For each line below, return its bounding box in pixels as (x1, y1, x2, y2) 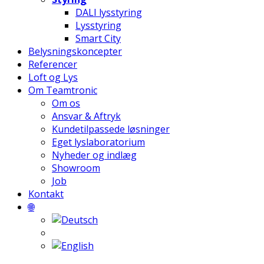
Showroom (52, 161, 100, 174)
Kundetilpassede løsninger (52, 123, 170, 136)
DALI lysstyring (75, 6, 142, 19)
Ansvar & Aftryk (52, 110, 121, 123)
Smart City (75, 32, 121, 45)
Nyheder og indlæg (52, 148, 137, 161)
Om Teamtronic (28, 84, 97, 97)
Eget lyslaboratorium (52, 136, 145, 148)
